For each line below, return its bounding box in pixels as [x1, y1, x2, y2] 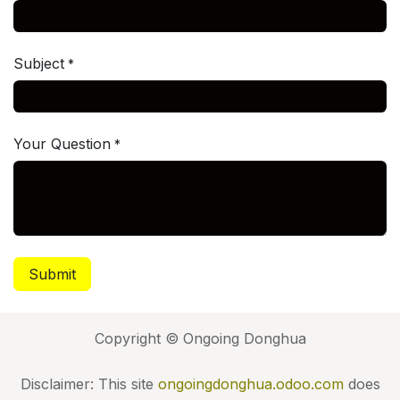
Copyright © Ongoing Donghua [94, 329, 306, 348]
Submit [29, 264, 76, 283]
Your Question [13, 134, 111, 153]
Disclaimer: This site [20, 375, 158, 394]
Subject [13, 54, 64, 72]
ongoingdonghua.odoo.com [157, 375, 344, 394]
